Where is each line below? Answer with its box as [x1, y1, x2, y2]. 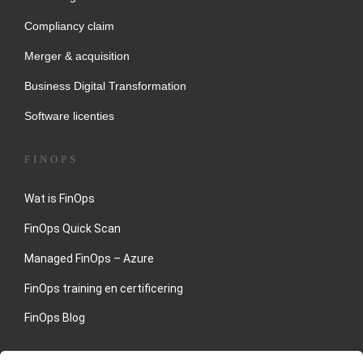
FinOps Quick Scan [24, 221, 121, 235]
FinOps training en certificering [24, 281, 183, 295]
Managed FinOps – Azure [24, 251, 154, 265]
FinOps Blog [24, 311, 85, 325]
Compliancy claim [24, 19, 114, 32]
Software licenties [24, 109, 114, 122]
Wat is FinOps [24, 191, 95, 205]
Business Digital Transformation [24, 79, 186, 92]
